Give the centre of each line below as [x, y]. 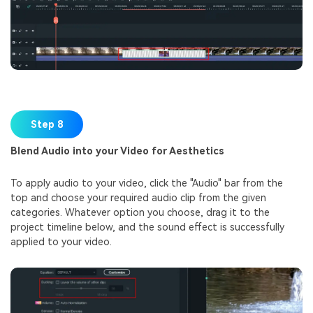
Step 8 [47, 124]
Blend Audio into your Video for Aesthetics [117, 151]
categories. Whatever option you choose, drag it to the [140, 213]
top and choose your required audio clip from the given [138, 198]
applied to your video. [61, 242]
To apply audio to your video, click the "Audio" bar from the [147, 183]
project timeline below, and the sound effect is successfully [147, 227]
